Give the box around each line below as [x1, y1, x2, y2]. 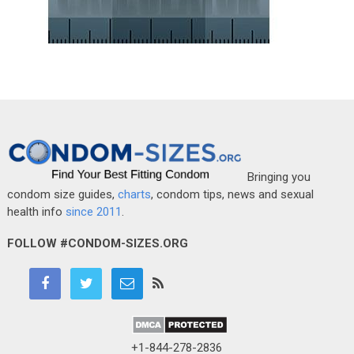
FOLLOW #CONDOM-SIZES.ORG [6, 235, 188, 250]
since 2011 [65, 204, 122, 219]
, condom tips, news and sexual [150, 186, 314, 201]
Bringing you [243, 169, 311, 184]
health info [6, 204, 66, 219]
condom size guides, [6, 186, 118, 201]
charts [117, 186, 151, 201]
